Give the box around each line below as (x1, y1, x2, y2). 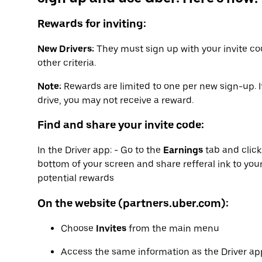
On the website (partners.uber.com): (37, 196, 229, 210)
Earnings (163, 144, 203, 156)
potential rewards (37, 173, 114, 184)
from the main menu (126, 222, 219, 234)
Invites (96, 222, 126, 234)
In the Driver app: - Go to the (37, 144, 163, 156)
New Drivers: (37, 43, 94, 54)
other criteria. (37, 57, 96, 68)
